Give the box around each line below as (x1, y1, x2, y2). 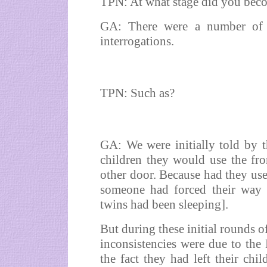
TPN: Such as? (100, 86, 175, 100)
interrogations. (100, 34, 174, 48)
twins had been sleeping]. (100, 197, 228, 212)
